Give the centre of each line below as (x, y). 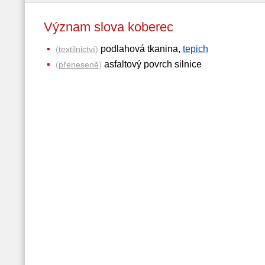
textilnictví (77, 49)
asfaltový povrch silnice (151, 64)
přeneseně (78, 64)
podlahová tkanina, (140, 49)
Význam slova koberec (117, 27)
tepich (195, 49)
